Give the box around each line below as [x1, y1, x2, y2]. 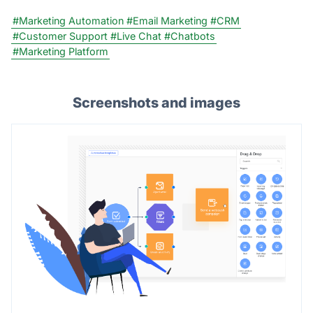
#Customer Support [13, 29, 108, 42]
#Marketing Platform [13, 45, 108, 57]
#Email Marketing [126, 14, 208, 27]
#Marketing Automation [13, 14, 124, 27]
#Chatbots [164, 29, 215, 42]
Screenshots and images [73, 94, 240, 111]
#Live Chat [110, 29, 161, 42]
